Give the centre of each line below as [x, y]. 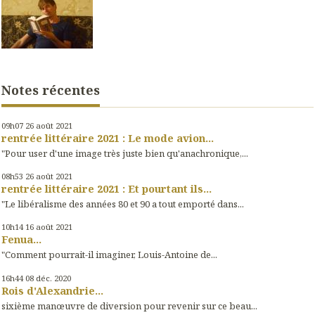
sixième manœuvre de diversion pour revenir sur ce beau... [129, 306]
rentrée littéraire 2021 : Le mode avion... [108, 137]
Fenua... [21, 239]
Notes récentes [51, 90]
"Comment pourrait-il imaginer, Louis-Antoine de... [109, 255]
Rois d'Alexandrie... [52, 290]
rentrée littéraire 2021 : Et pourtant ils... [107, 188]
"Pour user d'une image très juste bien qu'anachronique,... [125, 153]
